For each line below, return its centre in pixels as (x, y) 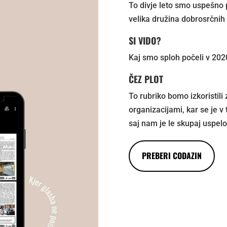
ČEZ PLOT (146, 79)
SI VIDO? (145, 41)
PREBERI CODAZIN (172, 156)
